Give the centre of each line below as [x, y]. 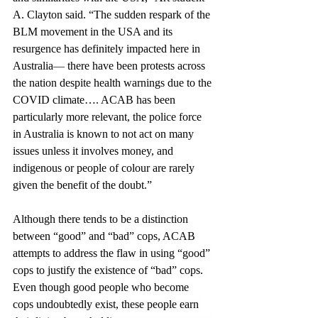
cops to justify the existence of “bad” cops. [109, 270]
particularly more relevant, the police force [109, 116]
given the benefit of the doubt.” [82, 185]
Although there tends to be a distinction [102, 219]
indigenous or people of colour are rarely [105, 168]
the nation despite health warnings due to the [114, 82]
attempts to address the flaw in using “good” [113, 253]
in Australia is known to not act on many [105, 133]
